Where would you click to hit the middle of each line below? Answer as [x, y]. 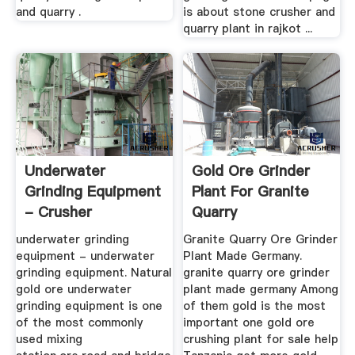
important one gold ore [249, 323]
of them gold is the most [255, 306]
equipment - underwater [85, 256]
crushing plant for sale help [261, 340]
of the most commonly [79, 323]
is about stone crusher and [260, 12]
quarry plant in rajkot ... [248, 29]
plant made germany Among [261, 290]
